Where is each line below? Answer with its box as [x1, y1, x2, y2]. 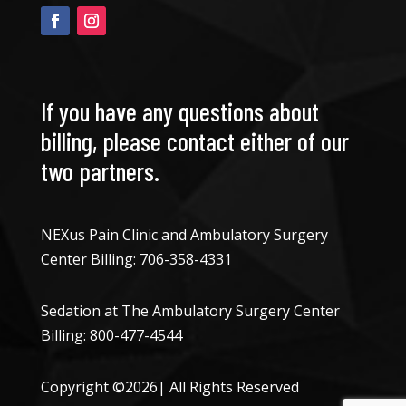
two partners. [40, 156, 159, 188]
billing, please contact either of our [40, 126, 349, 158]
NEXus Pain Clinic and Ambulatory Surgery [40, 225, 328, 246]
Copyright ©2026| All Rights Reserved [40, 377, 299, 398]
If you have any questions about [40, 96, 319, 128]
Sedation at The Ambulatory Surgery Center [40, 301, 340, 322]
